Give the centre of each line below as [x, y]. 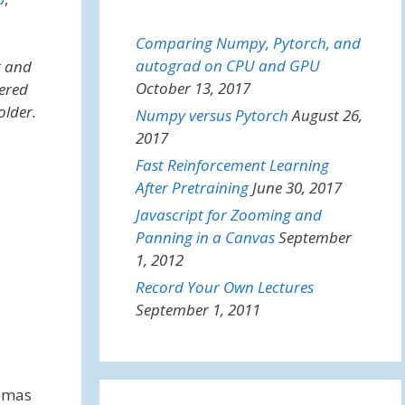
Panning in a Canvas [205, 237]
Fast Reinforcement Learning [232, 165]
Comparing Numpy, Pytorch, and [248, 43]
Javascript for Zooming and [228, 215]
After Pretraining [192, 188]
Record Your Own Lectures [224, 287]
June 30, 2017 [297, 188]
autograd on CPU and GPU [227, 66]
